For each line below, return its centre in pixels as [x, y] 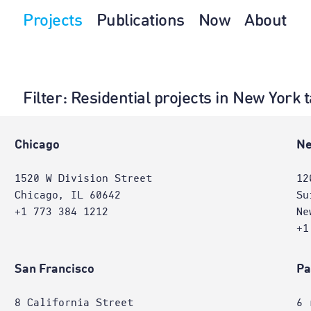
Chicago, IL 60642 [67, 195]
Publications [140, 22]
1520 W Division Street [83, 178]
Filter [43, 99]
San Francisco [54, 269]
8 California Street [74, 303]
